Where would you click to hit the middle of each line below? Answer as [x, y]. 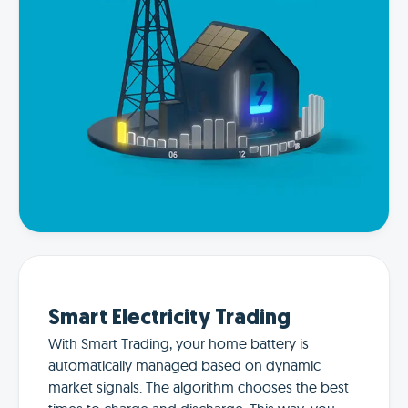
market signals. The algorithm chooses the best [199, 388]
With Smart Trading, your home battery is [178, 344]
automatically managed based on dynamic [184, 366]
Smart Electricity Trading [169, 319]
